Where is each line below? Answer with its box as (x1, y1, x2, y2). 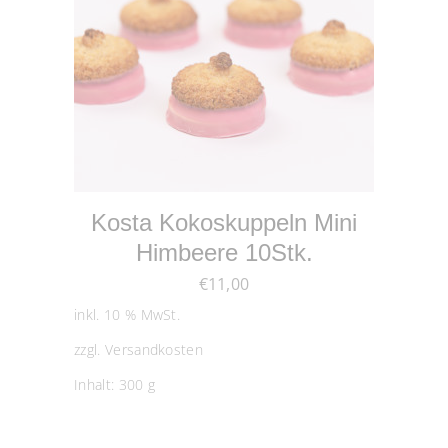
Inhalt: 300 (74, 375, 148, 395)
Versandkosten (104, 340, 204, 360)
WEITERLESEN (176, 160, 272, 176)
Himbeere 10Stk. (135, 238, 313, 266)
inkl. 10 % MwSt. (74, 304, 181, 324)
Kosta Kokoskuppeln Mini (91, 208, 357, 236)
